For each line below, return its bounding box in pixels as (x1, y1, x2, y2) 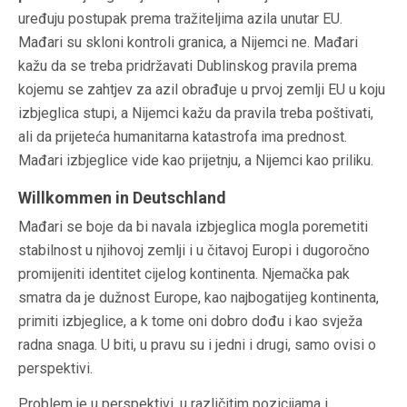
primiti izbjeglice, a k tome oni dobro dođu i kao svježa (18, 313, 362, 331)
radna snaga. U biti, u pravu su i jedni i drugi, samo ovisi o (18, 336, 376, 354)
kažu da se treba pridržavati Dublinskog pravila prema (18, 57, 357, 75)
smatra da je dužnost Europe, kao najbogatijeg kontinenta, (18, 289, 379, 307)
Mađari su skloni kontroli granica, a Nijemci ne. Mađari (18, 34, 358, 52)
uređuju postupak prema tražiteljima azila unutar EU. (18, 10, 342, 28)
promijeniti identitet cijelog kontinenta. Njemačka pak (18, 265, 350, 283)
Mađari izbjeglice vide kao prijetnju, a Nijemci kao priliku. (18, 152, 373, 170)
